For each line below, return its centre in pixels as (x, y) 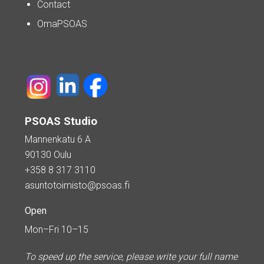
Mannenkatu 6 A (58, 140)
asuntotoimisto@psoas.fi (77, 186)
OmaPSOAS (62, 24)
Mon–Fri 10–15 (57, 230)
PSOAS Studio (61, 122)
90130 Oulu (48, 155)
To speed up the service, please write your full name (131, 257)
